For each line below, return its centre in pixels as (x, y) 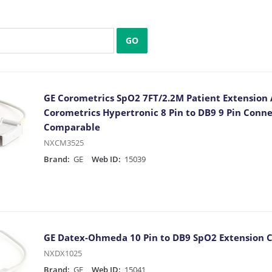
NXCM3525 (63, 142)
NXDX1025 (63, 253)
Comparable (72, 127)
